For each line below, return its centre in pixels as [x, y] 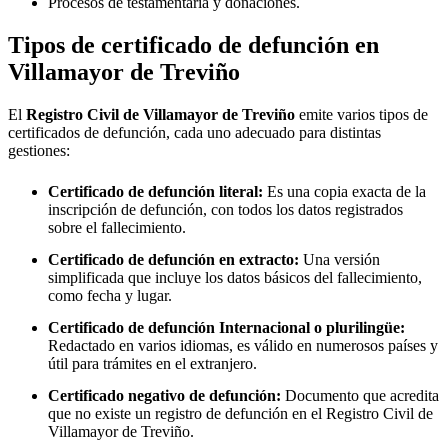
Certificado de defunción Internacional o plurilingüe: [226, 327]
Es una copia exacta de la [344, 191]
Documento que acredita [360, 396]
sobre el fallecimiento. [117, 227]
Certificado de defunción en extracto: [173, 259]
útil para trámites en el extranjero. [152, 363]
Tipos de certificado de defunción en [193, 44]
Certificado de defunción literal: [155, 191]
